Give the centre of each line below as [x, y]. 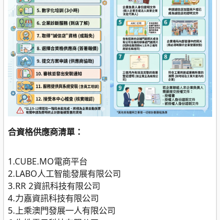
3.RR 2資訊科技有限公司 [54, 185]
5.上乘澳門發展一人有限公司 [62, 210]
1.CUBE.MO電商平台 [48, 161]
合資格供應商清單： [45, 132]
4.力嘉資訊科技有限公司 [53, 198]
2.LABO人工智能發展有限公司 [64, 173]
